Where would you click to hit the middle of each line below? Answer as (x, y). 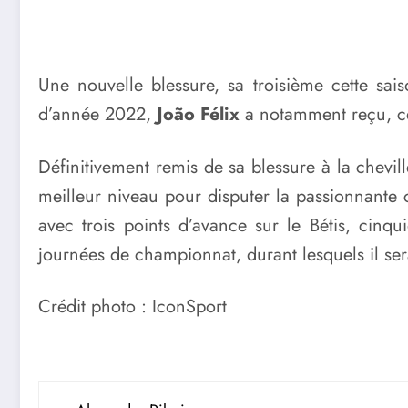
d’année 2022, (97, 115)
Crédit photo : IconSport (133, 307)
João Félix (198, 115)
